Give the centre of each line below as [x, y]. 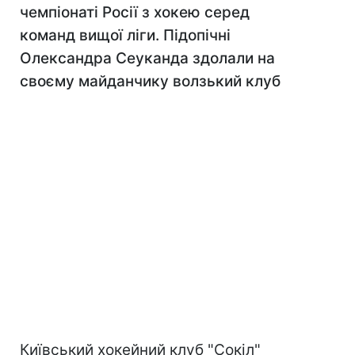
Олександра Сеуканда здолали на [147, 58]
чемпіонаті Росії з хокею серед [135, 12]
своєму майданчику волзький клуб [150, 81]
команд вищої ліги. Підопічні [125, 35]
